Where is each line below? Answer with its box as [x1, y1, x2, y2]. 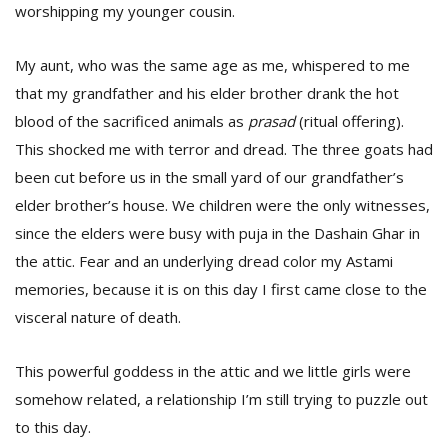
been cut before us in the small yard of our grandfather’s [15, 167, 404, 187]
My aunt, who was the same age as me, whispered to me [15, 55, 410, 75]
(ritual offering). [295, 111, 404, 131]
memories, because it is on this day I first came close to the [15, 279, 427, 299]
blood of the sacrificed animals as [15, 111, 248, 131]
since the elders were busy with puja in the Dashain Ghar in [15, 223, 420, 243]
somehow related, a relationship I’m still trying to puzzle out [15, 389, 428, 409]
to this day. [15, 417, 91, 437]
